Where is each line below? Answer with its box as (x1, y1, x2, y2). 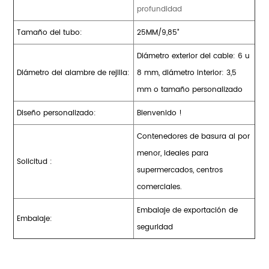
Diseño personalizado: (17, 106, 97, 119)
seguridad (137, 220, 174, 233)
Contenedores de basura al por (137, 130, 250, 142)
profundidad (137, 2, 183, 15)
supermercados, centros (137, 163, 223, 176)
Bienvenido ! (137, 106, 183, 119)
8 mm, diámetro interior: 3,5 (137, 66, 237, 79)
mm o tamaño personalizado (137, 83, 243, 95)
